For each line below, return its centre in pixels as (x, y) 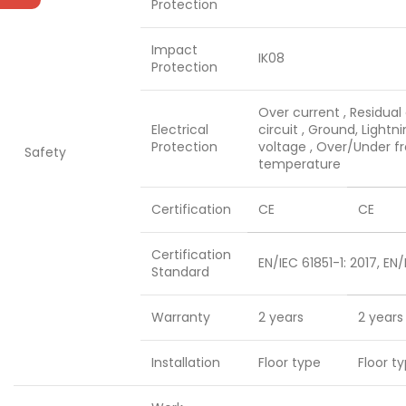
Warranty (181, 318)
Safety (45, 153)
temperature (300, 164)
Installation (186, 363)
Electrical (180, 130)
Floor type (290, 363)
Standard (180, 272)
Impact (174, 50)
